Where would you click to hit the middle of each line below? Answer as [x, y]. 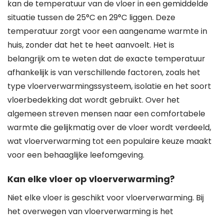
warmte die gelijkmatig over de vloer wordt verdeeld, [109, 127]
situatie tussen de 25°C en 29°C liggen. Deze [91, 17]
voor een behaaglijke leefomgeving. [76, 155]
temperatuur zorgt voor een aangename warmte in [107, 31]
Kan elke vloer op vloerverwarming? [91, 179]
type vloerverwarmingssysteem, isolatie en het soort [109, 86]
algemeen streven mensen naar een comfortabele [106, 114]
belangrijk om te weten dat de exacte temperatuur [106, 59]
